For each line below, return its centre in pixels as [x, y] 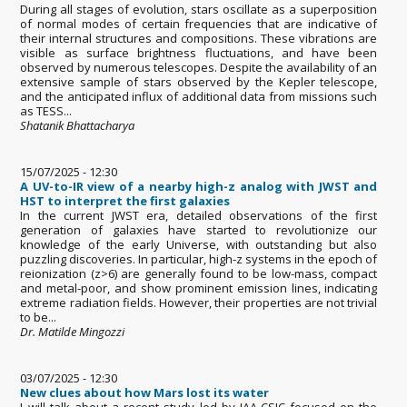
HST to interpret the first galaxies [125, 200]
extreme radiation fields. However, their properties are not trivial [199, 302]
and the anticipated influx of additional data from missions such [199, 96]
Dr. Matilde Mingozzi [73, 331]
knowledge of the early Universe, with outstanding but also [199, 244]
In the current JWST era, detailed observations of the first [199, 215]
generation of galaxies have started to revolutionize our [199, 229]
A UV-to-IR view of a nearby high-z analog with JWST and [199, 186]
